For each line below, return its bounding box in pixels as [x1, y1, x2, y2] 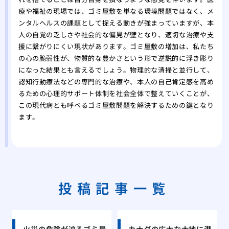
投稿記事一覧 [58, 177, 171, 198]
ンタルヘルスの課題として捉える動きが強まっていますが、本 [18, 18, 214, 28]
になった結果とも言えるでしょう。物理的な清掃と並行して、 [18, 65, 214, 75]
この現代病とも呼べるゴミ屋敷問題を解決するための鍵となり [18, 100, 214, 110]
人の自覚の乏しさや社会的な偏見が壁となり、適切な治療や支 [18, 30, 214, 40]
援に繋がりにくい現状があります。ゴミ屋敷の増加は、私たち [18, 41, 214, 52]
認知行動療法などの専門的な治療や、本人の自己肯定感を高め [18, 77, 214, 87]
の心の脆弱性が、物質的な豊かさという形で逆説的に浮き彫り [18, 53, 214, 63]
